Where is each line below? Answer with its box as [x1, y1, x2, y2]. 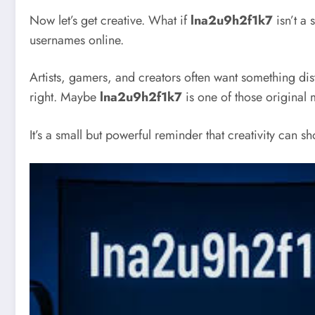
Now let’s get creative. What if [30, 11, 191, 30]
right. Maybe [30, 88, 100, 107]
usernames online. [30, 30, 124, 49]
